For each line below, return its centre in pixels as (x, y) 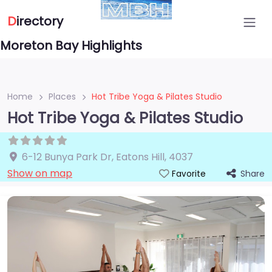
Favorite (189, 174)
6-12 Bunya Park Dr (67, 157)
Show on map (40, 173)
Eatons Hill (140, 157)
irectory (40, 21)
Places (62, 97)
